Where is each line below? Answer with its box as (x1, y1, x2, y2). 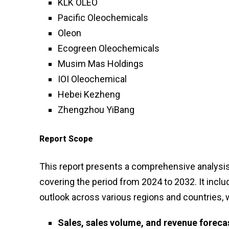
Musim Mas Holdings (58, 58, 144, 69)
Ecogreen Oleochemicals (58, 42, 159, 54)
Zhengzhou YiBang (58, 104, 134, 115)
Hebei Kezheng (58, 88, 120, 100)
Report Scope (39, 133, 93, 144)
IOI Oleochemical (58, 73, 127, 84)
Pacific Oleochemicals (58, 12, 148, 23)
